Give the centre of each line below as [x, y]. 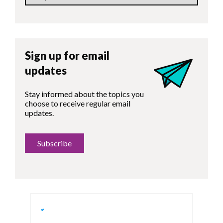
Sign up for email [67, 56]
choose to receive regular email [78, 104]
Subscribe [55, 143]
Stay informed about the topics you [84, 94]
